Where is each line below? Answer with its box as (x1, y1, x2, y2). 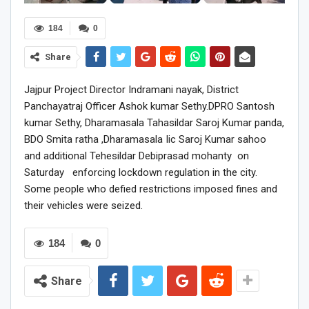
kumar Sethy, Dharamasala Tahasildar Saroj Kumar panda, (24, 116, 284, 129)
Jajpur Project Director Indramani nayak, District (24, 83, 239, 96)
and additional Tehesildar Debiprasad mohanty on (24, 149, 249, 162)
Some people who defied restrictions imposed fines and (24, 182, 277, 195)
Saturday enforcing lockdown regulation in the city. (24, 166, 257, 179)
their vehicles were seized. (24, 199, 143, 212)
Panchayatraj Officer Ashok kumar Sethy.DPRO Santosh (24, 99, 275, 112)
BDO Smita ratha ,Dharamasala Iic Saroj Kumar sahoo (24, 132, 266, 146)
